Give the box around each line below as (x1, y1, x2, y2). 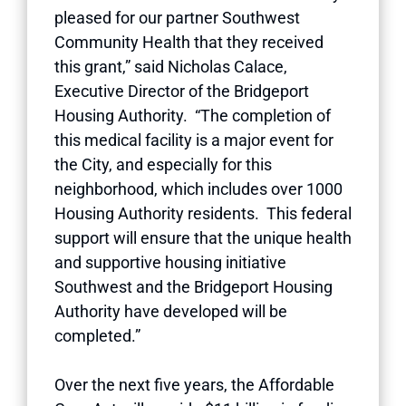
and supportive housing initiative (54, 252, 286, 272)
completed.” (54, 325, 140, 345)
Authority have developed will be (54, 301, 287, 321)
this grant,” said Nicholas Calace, (54, 56, 287, 76)
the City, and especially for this (54, 154, 272, 174)
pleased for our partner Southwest (54, 7, 300, 27)
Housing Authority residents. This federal (54, 203, 352, 223)
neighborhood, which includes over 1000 (54, 179, 343, 198)
